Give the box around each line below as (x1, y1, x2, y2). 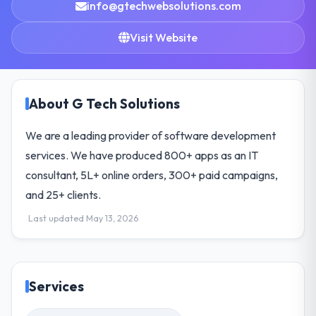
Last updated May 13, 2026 (28, 212, 139, 224)
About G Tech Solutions (29, 95, 181, 112)
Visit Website (130, 30, 197, 44)
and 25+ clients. (25, 187, 102, 202)
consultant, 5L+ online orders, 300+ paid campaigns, (25, 167, 279, 182)
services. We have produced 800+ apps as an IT (25, 147, 259, 162)
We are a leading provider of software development (25, 128, 276, 142)
